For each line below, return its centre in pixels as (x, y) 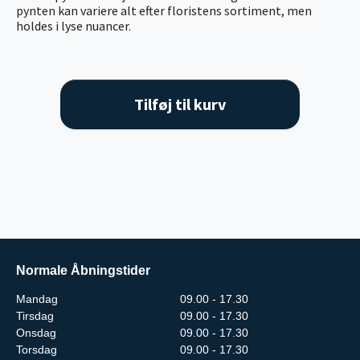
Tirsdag (35, 316)
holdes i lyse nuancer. (74, 25)
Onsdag (36, 333)
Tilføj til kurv (180, 104)
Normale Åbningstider (83, 271)
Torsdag (37, 350)
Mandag (37, 299)
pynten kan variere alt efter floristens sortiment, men (164, 10)
